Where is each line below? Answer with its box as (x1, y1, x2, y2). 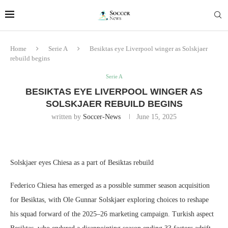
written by (51, 113, 83, 121)
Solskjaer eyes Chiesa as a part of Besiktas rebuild (10, 159, 154, 166)
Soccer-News (83, 113, 121, 121)
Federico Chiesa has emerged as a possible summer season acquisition (10, 182, 210, 189)
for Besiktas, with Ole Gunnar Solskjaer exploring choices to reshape (10, 196, 209, 204)
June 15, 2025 (136, 113, 177, 121)
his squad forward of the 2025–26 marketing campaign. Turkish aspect (10, 210, 214, 218)
